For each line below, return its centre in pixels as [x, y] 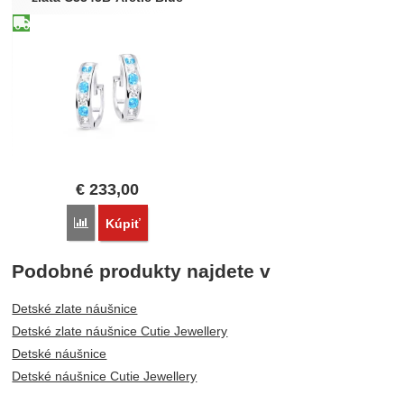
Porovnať [113, 223]
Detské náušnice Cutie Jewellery [105, 376]
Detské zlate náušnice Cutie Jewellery [120, 331]
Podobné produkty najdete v [142, 271]
